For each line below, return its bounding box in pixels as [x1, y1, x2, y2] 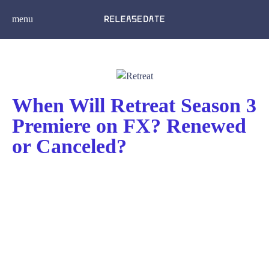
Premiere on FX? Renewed [12, 115, 246, 137]
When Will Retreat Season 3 [12, 94, 256, 116]
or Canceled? [12, 135, 127, 157]
